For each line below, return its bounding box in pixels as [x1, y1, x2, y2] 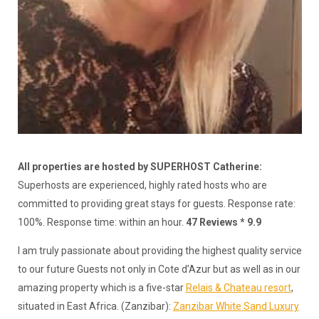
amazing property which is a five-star [17, 281, 186, 293]
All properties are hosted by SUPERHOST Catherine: [17, 160, 262, 172]
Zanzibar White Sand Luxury [172, 300, 299, 312]
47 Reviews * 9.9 [185, 216, 261, 228]
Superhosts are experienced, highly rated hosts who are [17, 179, 267, 191]
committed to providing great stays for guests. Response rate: [17, 197, 296, 209]
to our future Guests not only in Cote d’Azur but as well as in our [17, 263, 300, 275]
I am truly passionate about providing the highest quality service [17, 244, 302, 256]
